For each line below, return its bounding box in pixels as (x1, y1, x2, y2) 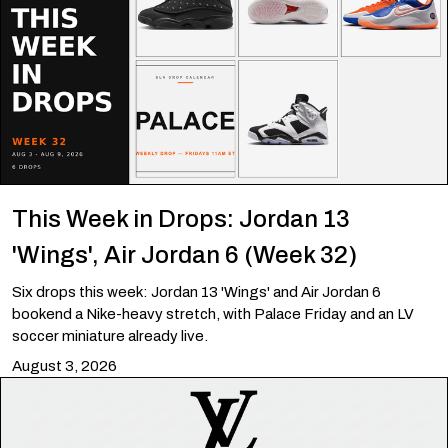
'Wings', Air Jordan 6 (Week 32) (12, 242, 357, 269)
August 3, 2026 (12, 358, 117, 375)
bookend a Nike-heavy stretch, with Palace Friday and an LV (12, 306, 414, 323)
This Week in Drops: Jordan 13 (12, 206, 350, 233)
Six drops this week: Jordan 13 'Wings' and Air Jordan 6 (12, 284, 381, 301)
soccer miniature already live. (12, 328, 208, 345)
